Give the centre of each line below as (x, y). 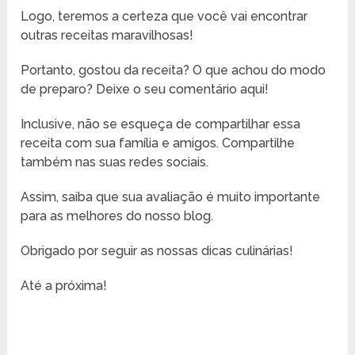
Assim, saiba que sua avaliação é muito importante (171, 197)
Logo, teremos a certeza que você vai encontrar (164, 17)
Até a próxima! (64, 286)
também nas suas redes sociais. (115, 162)
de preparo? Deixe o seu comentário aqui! (145, 90)
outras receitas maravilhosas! (107, 36)
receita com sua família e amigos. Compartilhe (158, 143)
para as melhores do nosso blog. (117, 216)
